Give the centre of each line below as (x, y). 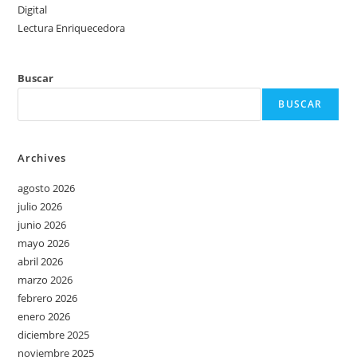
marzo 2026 (45, 280)
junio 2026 (42, 225)
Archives (42, 158)
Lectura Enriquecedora (72, 28)
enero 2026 (44, 316)
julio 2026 (40, 206)
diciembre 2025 (54, 335)
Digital (33, 10)
